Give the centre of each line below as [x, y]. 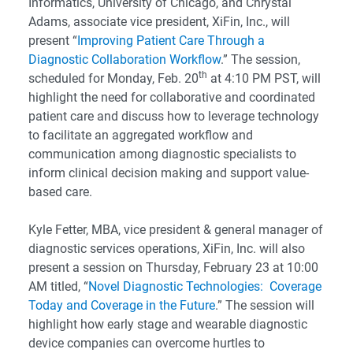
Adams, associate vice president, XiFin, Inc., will [159, 22]
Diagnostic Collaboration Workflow [124, 59]
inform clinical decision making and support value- [169, 173]
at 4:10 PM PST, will [264, 78]
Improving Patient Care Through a [171, 41]
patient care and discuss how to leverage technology [174, 116]
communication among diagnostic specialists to [162, 154]
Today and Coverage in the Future [122, 305]
